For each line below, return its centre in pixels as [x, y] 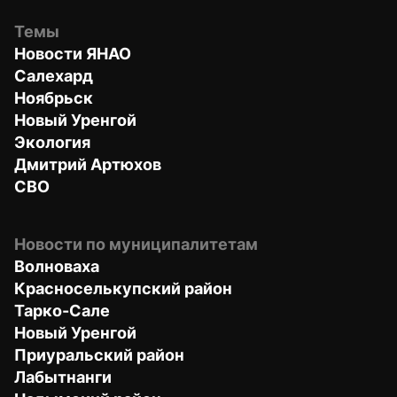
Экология [52, 142]
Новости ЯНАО [73, 53]
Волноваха [57, 266]
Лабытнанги [63, 377]
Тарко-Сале [62, 310]
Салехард [54, 75]
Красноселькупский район [123, 288]
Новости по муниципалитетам [136, 244]
